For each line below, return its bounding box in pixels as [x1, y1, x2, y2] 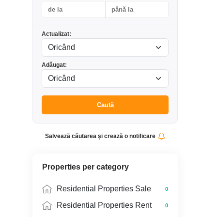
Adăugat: [42, 62, 67, 68]
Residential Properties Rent [57, 201, 152, 209]
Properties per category [42, 163, 129, 171]
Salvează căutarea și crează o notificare [45, 133, 155, 139]
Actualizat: [42, 31, 71, 37]
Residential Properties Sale [57, 185, 151, 193]
